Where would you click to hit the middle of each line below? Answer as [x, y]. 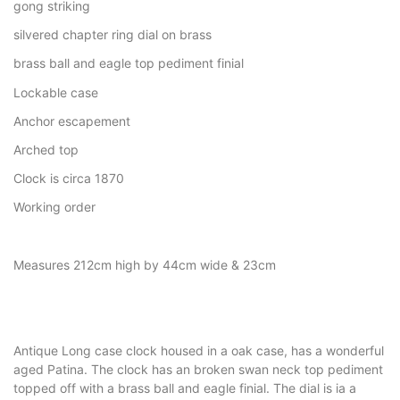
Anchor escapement [72, 121]
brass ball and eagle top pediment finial [129, 63]
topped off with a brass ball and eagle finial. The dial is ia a [185, 388]
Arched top [46, 149]
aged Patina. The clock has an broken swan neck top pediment [198, 370]
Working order [54, 207]
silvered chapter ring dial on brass [112, 35]
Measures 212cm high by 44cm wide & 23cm [145, 264]
